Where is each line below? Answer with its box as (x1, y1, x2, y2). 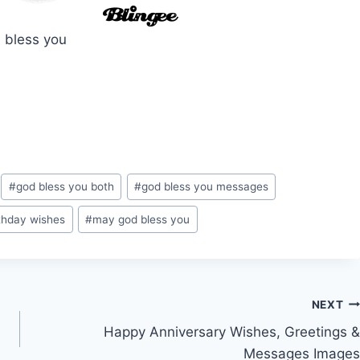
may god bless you (92, 212, 190, 226)
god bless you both (15, 180, 114, 194)
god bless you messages (141, 180, 268, 194)
